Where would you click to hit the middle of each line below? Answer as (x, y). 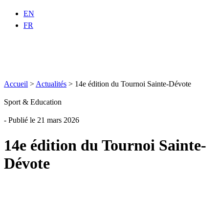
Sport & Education (33, 102)
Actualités (51, 84)
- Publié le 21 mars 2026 (42, 120)
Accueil (16, 84)
